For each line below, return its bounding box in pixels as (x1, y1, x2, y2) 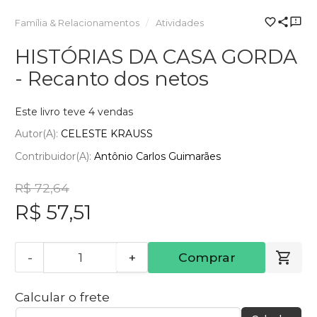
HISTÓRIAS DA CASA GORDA (15, 44, 297, 69)
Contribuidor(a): (15, 149, 94, 163)
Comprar (178, 249, 236, 265)
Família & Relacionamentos (15, 17, 139, 28)
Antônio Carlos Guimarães (94, 149, 221, 163)
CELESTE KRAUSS (61, 127, 153, 141)
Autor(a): (15, 127, 61, 141)
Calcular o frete (15, 289, 110, 304)
